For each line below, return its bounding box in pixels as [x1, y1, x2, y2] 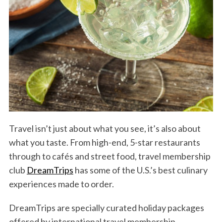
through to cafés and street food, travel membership [8, 150, 211, 162]
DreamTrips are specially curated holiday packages [8, 202, 204, 213]
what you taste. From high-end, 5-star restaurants [8, 136, 200, 148]
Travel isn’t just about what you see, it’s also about [8, 122, 201, 134]
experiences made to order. [8, 178, 114, 189]
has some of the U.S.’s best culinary [73, 164, 208, 175]
